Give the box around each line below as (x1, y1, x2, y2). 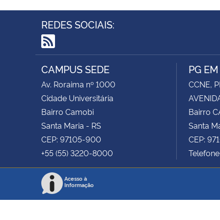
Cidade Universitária (41, 92, 113, 103)
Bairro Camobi (41, 106, 94, 117)
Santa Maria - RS (41, 119, 101, 131)
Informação (64, 181, 94, 189)
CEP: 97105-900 (41, 133, 101, 144)
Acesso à (64, 174, 87, 182)
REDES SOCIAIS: (41, 17, 114, 31)
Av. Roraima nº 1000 (41, 78, 115, 89)
